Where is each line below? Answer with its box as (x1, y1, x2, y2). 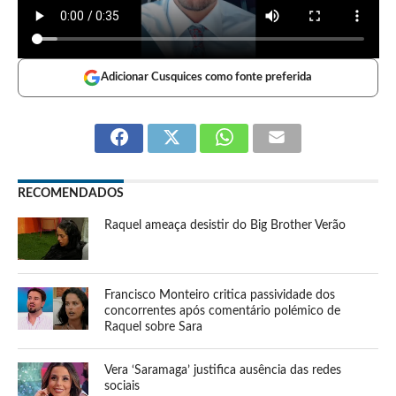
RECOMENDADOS (17, 186, 124, 200)
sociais (104, 378, 141, 392)
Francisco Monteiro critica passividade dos (104, 287, 336, 301)
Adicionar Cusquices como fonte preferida (101, 71, 313, 83)
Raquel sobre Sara (104, 319, 203, 333)
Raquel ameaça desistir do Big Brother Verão (104, 217, 346, 232)
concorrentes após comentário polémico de (104, 303, 341, 317)
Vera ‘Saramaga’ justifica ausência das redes (104, 362, 342, 377)
